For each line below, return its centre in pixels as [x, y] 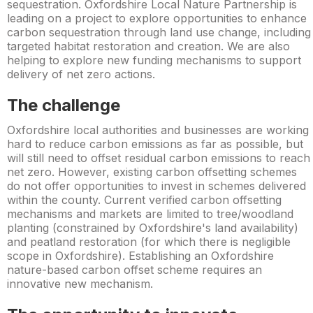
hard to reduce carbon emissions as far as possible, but [155, 144]
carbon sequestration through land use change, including [159, 32]
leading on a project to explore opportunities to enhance [157, 18]
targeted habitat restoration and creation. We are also [148, 46]
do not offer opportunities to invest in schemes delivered [156, 186]
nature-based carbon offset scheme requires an [134, 270]
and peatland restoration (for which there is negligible [149, 242]
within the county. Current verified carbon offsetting [144, 200]
